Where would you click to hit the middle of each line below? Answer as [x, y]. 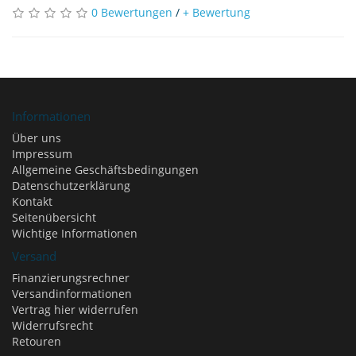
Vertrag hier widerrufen [75, 310]
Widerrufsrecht [52, 325]
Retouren [37, 341]
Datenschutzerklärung [71, 186]
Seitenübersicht [54, 217]
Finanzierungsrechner [71, 278]
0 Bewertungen [132, 12]
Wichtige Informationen [75, 233]
